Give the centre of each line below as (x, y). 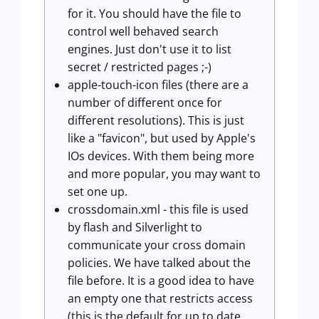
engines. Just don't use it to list (150, 49)
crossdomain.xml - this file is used (158, 209)
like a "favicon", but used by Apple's (162, 138)
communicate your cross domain (157, 245)
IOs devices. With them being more (161, 156)
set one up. (98, 192)
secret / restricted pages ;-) (140, 67)
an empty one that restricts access (160, 298)
